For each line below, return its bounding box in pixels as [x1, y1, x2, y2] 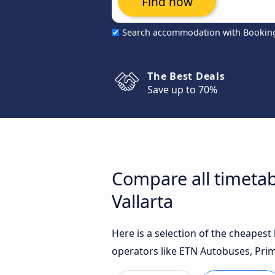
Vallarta [112, 189, 173, 213]
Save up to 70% [147, 83, 217, 96]
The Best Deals [147, 69, 225, 83]
